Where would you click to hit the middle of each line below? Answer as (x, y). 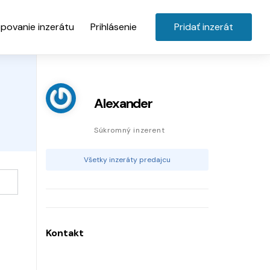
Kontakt (65, 233)
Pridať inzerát (204, 27)
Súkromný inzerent (130, 130)
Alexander (124, 104)
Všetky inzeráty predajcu (127, 160)
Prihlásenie (114, 27)
